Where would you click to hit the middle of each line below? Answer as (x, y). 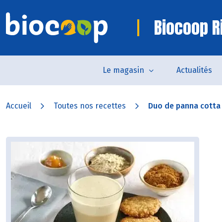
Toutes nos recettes (90, 106)
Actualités (194, 70)
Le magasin (123, 70)
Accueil (19, 106)
